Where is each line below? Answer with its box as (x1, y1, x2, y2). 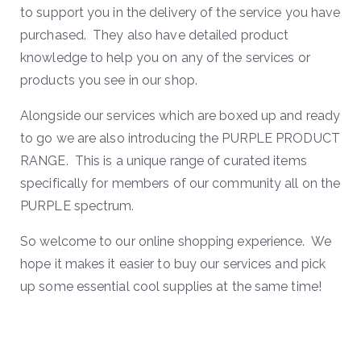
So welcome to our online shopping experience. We (20, 233, 331, 249)
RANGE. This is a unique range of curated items (20, 152, 307, 168)
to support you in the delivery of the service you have (20, 4, 341, 20)
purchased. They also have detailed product (20, 27, 289, 43)
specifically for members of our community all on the (20, 175, 341, 191)
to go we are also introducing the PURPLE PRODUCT (20, 130, 340, 146)
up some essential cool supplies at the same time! (20, 278, 322, 294)
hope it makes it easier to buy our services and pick (20, 255, 326, 272)
